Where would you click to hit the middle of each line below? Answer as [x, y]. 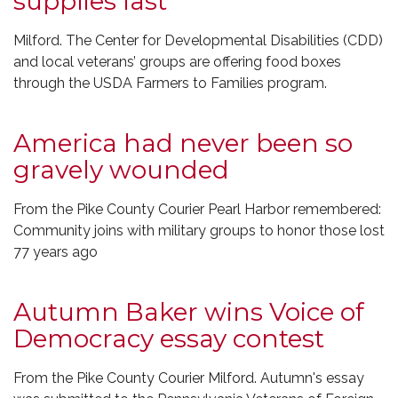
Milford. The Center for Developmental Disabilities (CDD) [198, 40]
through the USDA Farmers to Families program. [170, 83]
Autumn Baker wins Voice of [189, 312]
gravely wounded [121, 170]
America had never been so [183, 143]
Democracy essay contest [169, 338]
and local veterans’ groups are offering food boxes [177, 62]
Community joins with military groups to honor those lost [199, 231]
